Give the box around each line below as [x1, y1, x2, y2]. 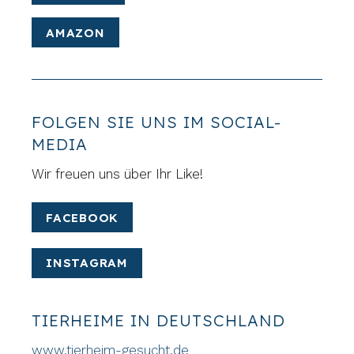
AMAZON [46, 24, 105, 40]
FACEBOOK [46, 209, 119, 225]
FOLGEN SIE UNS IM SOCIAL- [32, 112, 282, 133]
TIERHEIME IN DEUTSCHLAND [32, 310, 286, 330]
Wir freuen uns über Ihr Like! [32, 166, 203, 183]
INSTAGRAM [46, 255, 128, 271]
